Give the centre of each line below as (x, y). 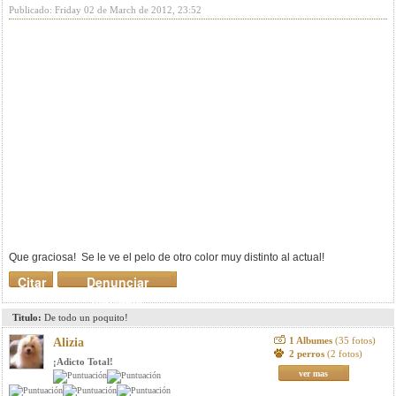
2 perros (308, 354)
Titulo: (27, 317)
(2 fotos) (344, 354)
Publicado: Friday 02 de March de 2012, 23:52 (105, 10)
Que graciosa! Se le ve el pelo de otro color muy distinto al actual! (167, 257)
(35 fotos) (355, 340)
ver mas (314, 373)
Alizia (69, 343)
